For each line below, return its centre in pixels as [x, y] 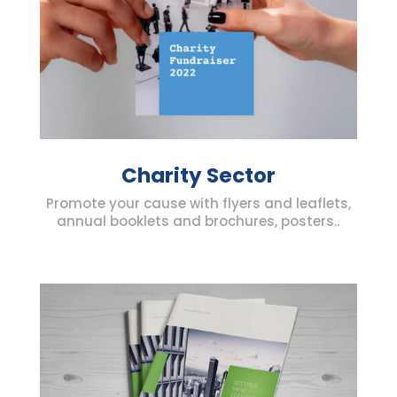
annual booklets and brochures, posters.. [198, 221]
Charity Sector [198, 175]
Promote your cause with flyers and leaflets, [198, 203]
